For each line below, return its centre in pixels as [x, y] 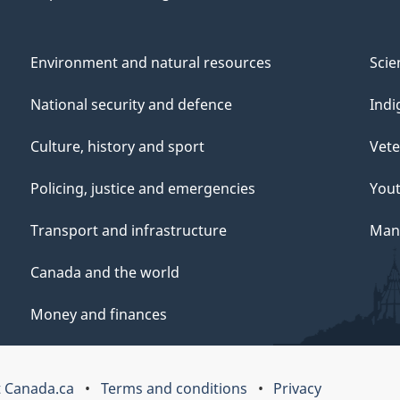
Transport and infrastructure [129, 230]
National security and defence [131, 104]
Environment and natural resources [151, 62]
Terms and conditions [174, 388]
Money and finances [99, 314]
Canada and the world [105, 272]
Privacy [297, 388]
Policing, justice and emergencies [143, 188]
